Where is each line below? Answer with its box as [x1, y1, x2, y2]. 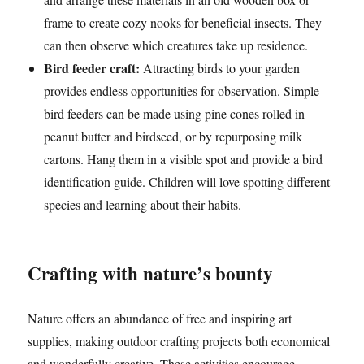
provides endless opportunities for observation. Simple [44, 82, 320, 99]
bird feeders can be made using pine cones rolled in [44, 105, 305, 122]
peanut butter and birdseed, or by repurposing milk [44, 128, 303, 145]
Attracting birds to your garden [140, 59, 301, 76]
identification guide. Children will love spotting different [44, 173, 331, 190]
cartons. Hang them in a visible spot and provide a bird [44, 150, 323, 167]
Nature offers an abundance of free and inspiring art [28, 310, 292, 327]
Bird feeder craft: [44, 58, 141, 77]
